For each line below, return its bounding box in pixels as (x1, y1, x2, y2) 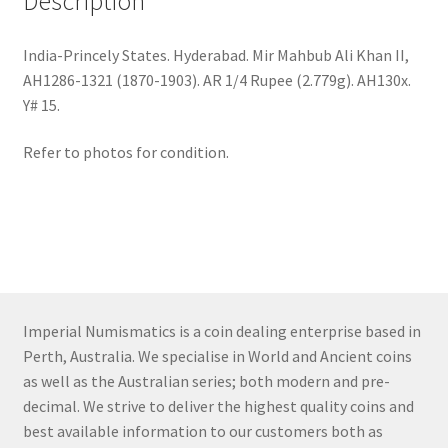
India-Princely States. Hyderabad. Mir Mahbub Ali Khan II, (22, 44, 409, 65)
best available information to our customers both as (22, 421, 383, 442)
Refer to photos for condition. (22, 142, 229, 163)
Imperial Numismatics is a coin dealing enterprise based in (22, 321, 421, 342)
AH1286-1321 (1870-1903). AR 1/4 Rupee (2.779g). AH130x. (22, 69, 411, 90)
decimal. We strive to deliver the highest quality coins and (22, 396, 414, 417)
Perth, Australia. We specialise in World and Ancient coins (22, 346, 412, 367)
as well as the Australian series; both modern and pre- (22, 371, 390, 392)
